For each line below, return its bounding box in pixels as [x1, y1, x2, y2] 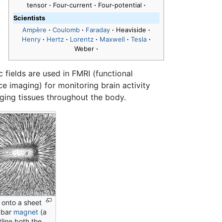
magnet [13, 208, 39, 217]
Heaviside [116, 26, 148, 34]
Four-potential [98, 1, 144, 9]
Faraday [86, 26, 110, 34]
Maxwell [100, 35, 125, 44]
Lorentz [70, 35, 94, 44]
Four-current [53, 1, 94, 9]
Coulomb [53, 26, 80, 34]
